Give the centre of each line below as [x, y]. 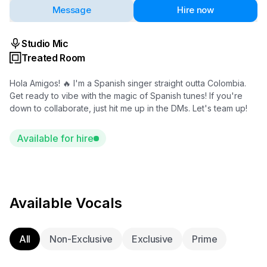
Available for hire [55, 138]
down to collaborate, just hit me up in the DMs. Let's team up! [128, 108]
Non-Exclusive [81, 239]
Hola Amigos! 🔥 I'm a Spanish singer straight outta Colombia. [128, 83]
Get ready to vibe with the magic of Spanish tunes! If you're [126, 96]
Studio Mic [45, 44]
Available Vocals [66, 203]
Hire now [195, 10]
